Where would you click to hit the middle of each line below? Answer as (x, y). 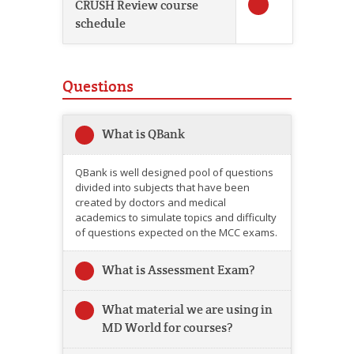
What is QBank (143, 135)
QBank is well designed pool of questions (174, 173)
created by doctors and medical (151, 203)
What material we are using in (187, 310)
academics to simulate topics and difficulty (176, 218)
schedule (100, 23)
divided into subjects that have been (162, 188)
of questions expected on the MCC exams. (176, 233)
